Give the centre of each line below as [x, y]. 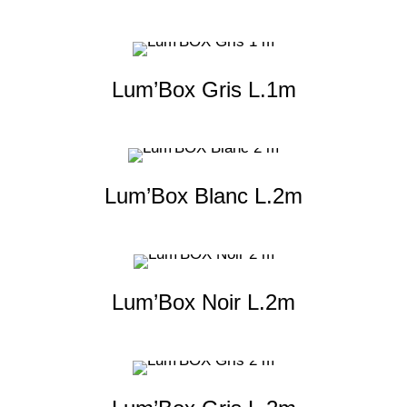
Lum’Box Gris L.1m [203, 90]
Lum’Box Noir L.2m [203, 303]
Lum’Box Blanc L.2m [203, 196]
